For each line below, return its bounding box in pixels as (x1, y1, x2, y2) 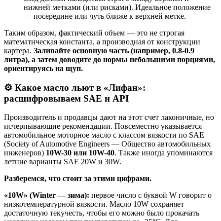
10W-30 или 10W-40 (46, 148, 114, 157)
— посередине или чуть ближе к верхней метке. (24, 11, 186, 20)
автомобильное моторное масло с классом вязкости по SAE (4, 131, 204, 140)
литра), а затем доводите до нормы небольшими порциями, (4, 55, 215, 64)
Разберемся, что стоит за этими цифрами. (4, 174, 151, 183)
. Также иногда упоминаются (114, 148, 213, 157)
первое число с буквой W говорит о (89, 191, 212, 200)
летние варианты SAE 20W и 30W (4, 157, 119, 166)
